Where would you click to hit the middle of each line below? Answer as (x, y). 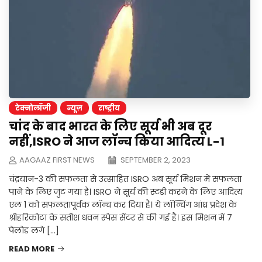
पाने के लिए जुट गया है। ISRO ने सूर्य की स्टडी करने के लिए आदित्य (126, 192)
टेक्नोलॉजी (33, 108)
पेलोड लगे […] (34, 231)
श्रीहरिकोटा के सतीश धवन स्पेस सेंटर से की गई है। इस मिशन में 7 (120, 218)
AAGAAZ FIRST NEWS (57, 160)
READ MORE (32, 249)
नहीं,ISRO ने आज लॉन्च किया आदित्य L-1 (117, 142)
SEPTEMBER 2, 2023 (155, 160)
